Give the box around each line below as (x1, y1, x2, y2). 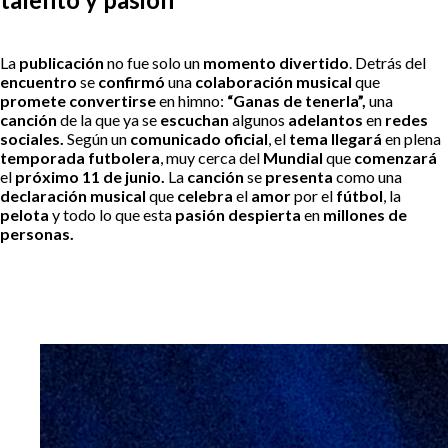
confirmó (98, 71, 168, 91)
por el (294, 185, 336, 205)
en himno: (159, 90, 227, 110)
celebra (177, 185, 236, 205)
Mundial (263, 147, 323, 167)
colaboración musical (195, 71, 355, 91)
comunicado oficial (130, 128, 268, 148)
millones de (323, 204, 407, 224)
